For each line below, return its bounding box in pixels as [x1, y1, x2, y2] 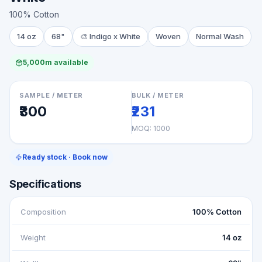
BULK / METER [131, 91, 184, 99]
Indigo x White [89, 32, 140, 41]
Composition [20, 207, 66, 216]
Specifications [9, 178, 81, 190]
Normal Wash [196, 32, 244, 41]
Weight [20, 233, 46, 242]
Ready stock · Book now [22, 153, 108, 161]
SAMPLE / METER [19, 91, 83, 99]
